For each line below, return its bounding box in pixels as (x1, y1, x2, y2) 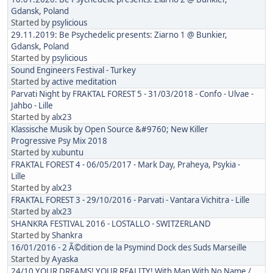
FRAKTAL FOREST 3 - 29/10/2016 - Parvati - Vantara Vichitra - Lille (11, 194, 250, 206)
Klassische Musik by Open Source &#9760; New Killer (11, 124, 208, 135)
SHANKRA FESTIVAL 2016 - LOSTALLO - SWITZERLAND (11, 218, 211, 230)
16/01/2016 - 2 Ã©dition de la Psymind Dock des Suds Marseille (11, 242, 247, 253)
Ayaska (52, 253, 78, 265)
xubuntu (52, 147, 83, 158)
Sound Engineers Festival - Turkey (11, 65, 136, 76)
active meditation (52, 76, 116, 88)
